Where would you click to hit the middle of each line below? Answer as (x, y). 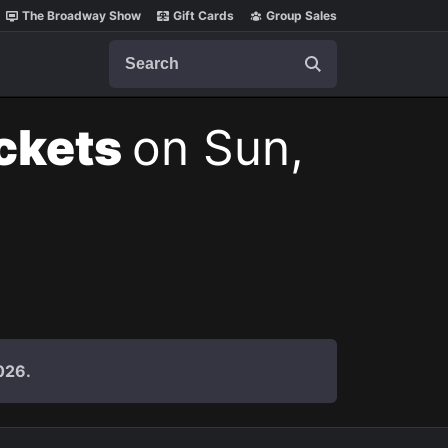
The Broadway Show (81, 15)
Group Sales (301, 15)
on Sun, (217, 147)
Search (134, 49)
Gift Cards (203, 15)
